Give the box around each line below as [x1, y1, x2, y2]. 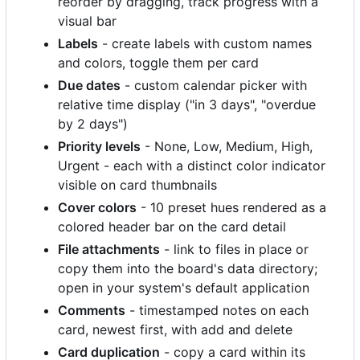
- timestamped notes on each [125, 301, 309, 318]
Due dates [58, 76, 121, 93]
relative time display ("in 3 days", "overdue [58, 96, 316, 112]
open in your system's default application [58, 279, 309, 296]
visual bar [58, 12, 117, 29]
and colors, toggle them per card [58, 54, 259, 71]
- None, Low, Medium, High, [141, 137, 313, 154]
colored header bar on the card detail [58, 218, 286, 235]
